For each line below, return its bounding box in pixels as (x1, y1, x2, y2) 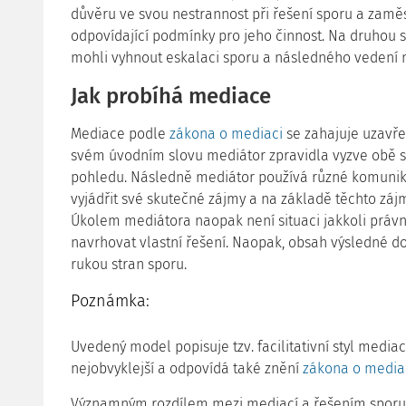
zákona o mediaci (169, 125, 283, 142)
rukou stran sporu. (71, 256, 187, 273)
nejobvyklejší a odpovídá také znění (71, 360, 303, 377)
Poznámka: (71, 291, 150, 311)
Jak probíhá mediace (71, 83, 271, 109)
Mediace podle (71, 125, 169, 142)
